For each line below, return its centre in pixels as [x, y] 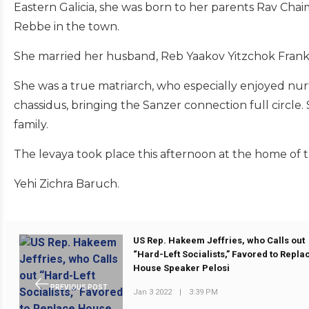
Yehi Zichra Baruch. [68, 183]
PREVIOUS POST [78, 287]
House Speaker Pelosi [182, 268]
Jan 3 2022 [153, 292]
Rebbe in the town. [68, 26]
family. [32, 124]
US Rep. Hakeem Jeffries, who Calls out [219, 241]
